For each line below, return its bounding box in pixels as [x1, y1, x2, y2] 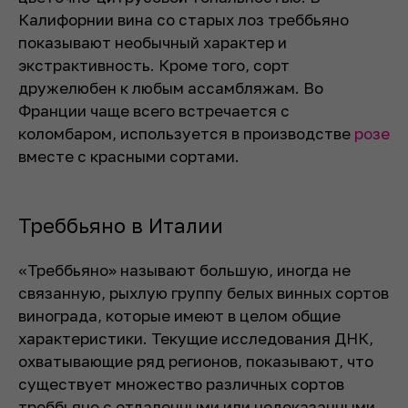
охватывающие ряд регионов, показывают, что [18, 351, 373, 371]
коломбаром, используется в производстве [18, 123, 354, 143]
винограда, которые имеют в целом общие [18, 305, 341, 325]
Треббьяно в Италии [18, 212, 223, 238]
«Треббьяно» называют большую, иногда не [18, 260, 351, 280]
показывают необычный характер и [18, 32, 287, 52]
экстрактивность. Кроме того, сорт [18, 55, 290, 75]
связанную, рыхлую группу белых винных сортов [18, 282, 389, 302]
